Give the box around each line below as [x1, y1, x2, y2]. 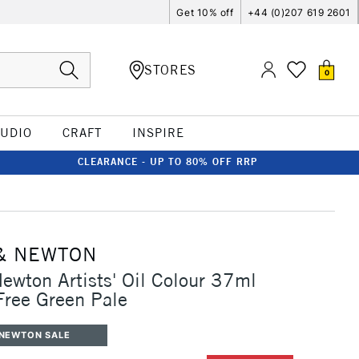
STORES [144, 61, 196, 78]
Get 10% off [176, 6, 234, 18]
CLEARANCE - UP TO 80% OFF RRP [78, 155, 257, 167]
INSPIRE [131, 125, 184, 140]
